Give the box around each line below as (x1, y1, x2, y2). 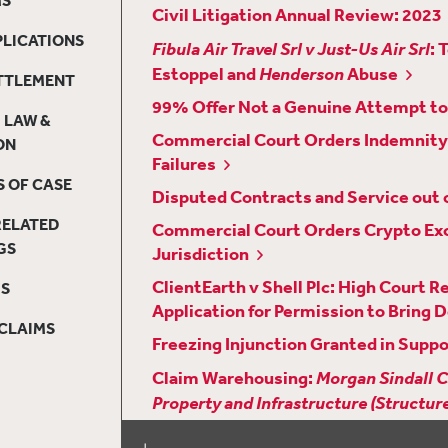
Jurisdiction (151, 241, 249, 265)
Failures (151, 151, 216, 175)
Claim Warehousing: (151, 365, 316, 389)
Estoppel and (151, 61, 259, 85)
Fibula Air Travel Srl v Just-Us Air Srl (151, 36, 430, 59)
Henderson (258, 61, 344, 84)
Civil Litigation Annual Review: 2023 (151, 2, 442, 26)
